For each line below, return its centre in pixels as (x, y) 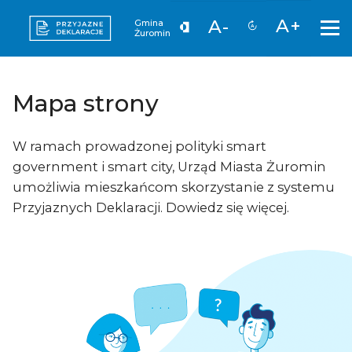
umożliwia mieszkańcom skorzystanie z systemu (174, 187)
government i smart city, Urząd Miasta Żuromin (169, 167)
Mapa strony (86, 103)
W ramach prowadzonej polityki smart (139, 147)
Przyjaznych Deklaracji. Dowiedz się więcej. (151, 208)
